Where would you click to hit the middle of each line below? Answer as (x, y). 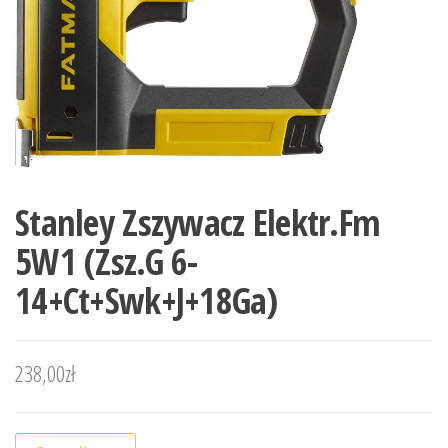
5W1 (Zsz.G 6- (106, 261)
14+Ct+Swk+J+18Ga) (146, 300)
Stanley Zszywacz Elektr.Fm (198, 222)
